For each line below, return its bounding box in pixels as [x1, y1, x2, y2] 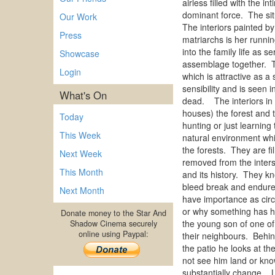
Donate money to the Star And [60, 207, 166, 219]
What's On [60, 88, 107, 103]
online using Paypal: [78, 228, 149, 239]
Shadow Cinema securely [69, 218, 157, 229]
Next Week [60, 147, 102, 160]
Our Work [60, 10, 97, 23]
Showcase [60, 47, 99, 60]
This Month [60, 166, 103, 178]
